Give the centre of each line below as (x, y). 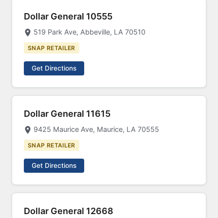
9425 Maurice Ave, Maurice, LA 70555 (96, 129)
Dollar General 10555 (68, 16)
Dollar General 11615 (67, 114)
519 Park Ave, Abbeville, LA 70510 (90, 32)
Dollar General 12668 (69, 211)
